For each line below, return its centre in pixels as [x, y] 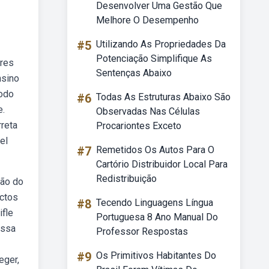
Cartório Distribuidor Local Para [162, 164]
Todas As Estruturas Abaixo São [163, 97]
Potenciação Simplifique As [154, 59]
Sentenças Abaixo [134, 73]
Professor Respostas [142, 231]
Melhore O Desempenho [147, 20]
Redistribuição [126, 179]
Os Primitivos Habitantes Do [156, 255]
